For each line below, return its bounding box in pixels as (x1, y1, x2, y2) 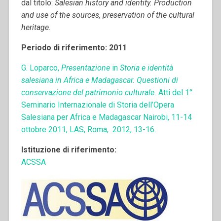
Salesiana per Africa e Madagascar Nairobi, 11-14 (21, 112, 192, 122)
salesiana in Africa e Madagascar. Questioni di (21, 75, 178, 85)
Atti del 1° (158, 87, 192, 97)
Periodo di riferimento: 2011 (21, 42, 127, 52)
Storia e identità (117, 63, 173, 73)
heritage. (21, 22, 51, 32)
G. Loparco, (21, 63, 61, 73)
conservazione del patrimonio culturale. (21, 87, 158, 97)
